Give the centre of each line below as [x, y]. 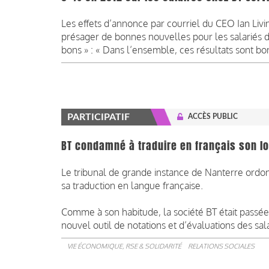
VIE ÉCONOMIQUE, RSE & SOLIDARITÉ [124, 246]
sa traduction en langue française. [132, 186]
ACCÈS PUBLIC [213, 117]
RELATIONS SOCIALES [221, 246]
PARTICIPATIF [98, 117]
